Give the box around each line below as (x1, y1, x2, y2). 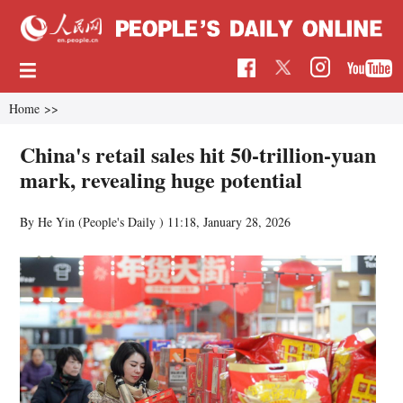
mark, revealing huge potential (20, 163, 303, 195)
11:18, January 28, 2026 (167, 212, 291, 230)
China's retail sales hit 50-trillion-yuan (20, 138, 377, 170)
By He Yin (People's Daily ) (20, 212, 168, 230)
